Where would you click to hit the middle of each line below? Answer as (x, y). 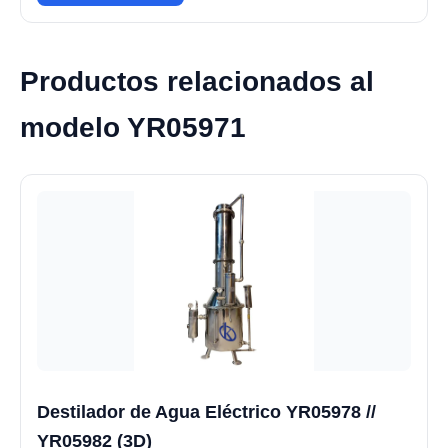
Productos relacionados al (197, 81)
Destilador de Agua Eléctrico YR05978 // (206, 412)
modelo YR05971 (133, 127)
